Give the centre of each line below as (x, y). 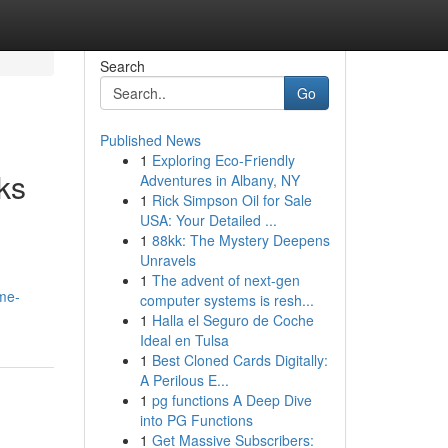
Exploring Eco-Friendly (223, 160)
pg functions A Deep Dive (231, 400)
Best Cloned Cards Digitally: (239, 360)
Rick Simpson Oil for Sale (231, 200)
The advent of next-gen (225, 280)
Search (122, 66)
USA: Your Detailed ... (208, 220)
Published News (150, 140)
